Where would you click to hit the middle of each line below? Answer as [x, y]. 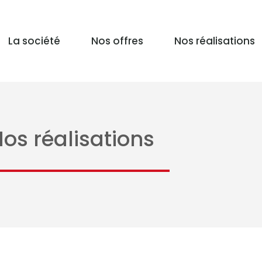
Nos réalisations [214, 41]
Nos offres [117, 41]
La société [34, 41]
